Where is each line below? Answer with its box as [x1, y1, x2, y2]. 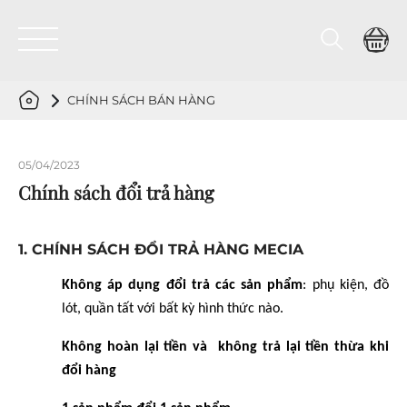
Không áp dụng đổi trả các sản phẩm [62, 277, 303, 293]
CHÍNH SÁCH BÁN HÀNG [67, 93, 215, 107]
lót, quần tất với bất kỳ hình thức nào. [62, 301, 283, 316]
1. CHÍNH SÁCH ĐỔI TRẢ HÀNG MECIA [18, 240, 303, 258]
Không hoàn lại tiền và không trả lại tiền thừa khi [62, 339, 389, 354]
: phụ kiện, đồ [303, 277, 390, 293]
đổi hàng [62, 362, 116, 378]
